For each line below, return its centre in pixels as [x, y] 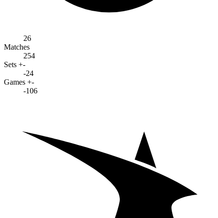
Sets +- [15, 64]
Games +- [19, 82]
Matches [17, 47]
